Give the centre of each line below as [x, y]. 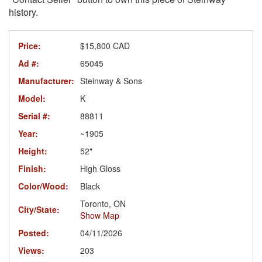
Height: [33, 151]
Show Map [100, 216]
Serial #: [34, 116]
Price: [30, 46]
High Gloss [100, 169]
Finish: [32, 169]
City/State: [39, 210]
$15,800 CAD [105, 46]
